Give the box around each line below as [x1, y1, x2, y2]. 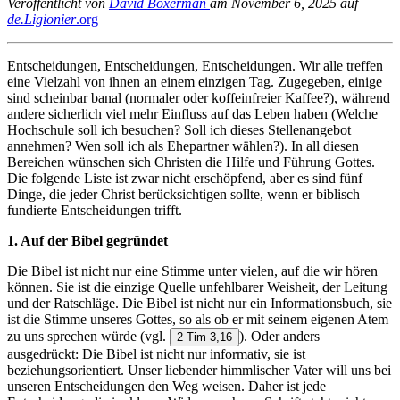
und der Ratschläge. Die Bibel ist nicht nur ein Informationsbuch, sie [7, 296, 392, 312]
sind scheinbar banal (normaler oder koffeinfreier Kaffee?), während [7, 90, 390, 106]
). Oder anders [239, 329, 320, 345]
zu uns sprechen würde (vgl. [7, 329, 170, 345]
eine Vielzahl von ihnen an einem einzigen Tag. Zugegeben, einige [7, 74, 382, 90]
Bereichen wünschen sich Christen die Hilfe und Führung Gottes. [7, 154, 375, 171]
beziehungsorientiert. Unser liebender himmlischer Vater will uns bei [7, 362, 391, 379]
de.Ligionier [7, 12, 76, 28]
